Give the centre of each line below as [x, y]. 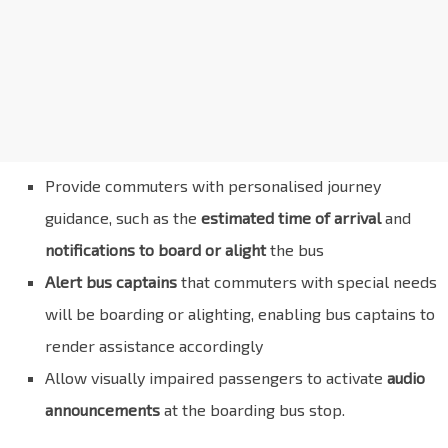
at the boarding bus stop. [252, 410]
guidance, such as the [123, 218]
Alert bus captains [111, 282]
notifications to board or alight [155, 250]
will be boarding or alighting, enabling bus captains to [240, 314]
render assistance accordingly [154, 346]
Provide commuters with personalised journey [213, 186]
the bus [295, 250]
